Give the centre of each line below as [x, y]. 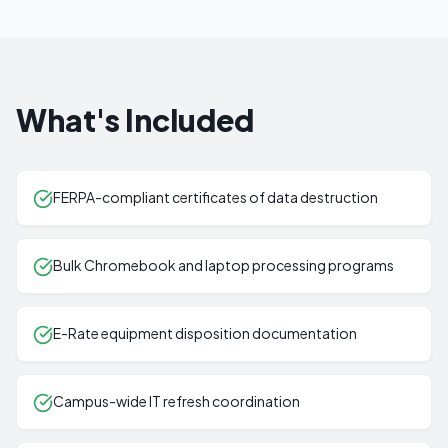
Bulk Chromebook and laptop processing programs [223, 265]
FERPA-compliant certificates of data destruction [215, 197]
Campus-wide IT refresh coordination [176, 401]
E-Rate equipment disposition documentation [205, 333]
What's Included [135, 120]
